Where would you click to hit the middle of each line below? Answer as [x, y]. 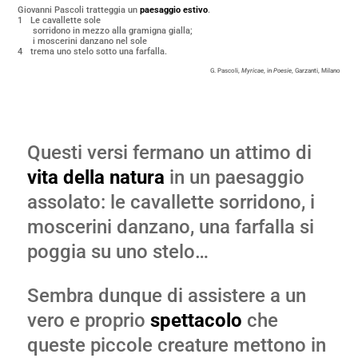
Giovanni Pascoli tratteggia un [79, 10]
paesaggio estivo [174, 10]
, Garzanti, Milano [316, 70]
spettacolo [196, 320]
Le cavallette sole [66, 20]
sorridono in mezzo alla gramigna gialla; [113, 31]
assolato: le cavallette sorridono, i [171, 202]
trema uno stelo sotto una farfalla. [99, 52]
